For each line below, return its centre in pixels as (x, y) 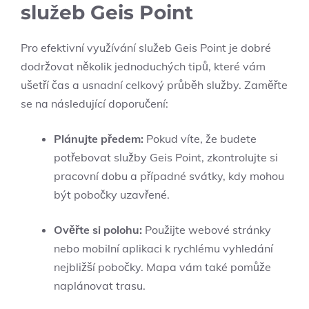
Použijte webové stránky (207, 230)
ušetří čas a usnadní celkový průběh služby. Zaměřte (154, 85)
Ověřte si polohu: (98, 230)
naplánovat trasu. (100, 286)
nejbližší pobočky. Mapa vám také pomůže (162, 267)
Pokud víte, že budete (200, 139)
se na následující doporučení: (94, 104)
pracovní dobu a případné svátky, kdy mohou (169, 176)
